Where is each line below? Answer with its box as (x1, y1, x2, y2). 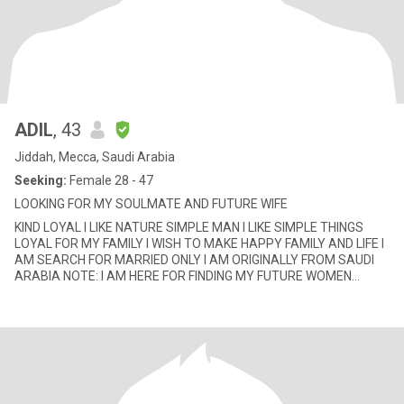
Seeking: (14, 173, 67, 188)
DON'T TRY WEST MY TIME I (14, 285, 173, 299)
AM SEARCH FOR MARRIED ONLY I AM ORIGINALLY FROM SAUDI (14, 252, 374, 267)
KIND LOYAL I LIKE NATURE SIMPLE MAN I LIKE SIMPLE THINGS (14, 220, 363, 234)
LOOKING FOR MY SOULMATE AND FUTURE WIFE (14, 197, 288, 211)
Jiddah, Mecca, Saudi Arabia (14, 150, 175, 164)
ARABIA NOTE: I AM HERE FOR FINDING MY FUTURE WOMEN (14, 269, 63, 283)
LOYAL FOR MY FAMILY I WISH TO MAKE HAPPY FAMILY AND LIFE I (14, 236, 328, 251)
